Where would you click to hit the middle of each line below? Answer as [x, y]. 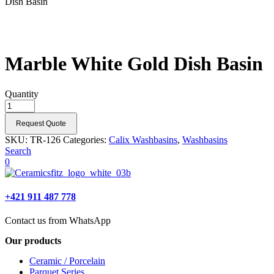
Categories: [86, 139]
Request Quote [41, 123]
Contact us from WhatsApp [58, 221]
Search [18, 150]
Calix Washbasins [143, 139]
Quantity [22, 94]
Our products [33, 241]
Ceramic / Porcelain [67, 261]
